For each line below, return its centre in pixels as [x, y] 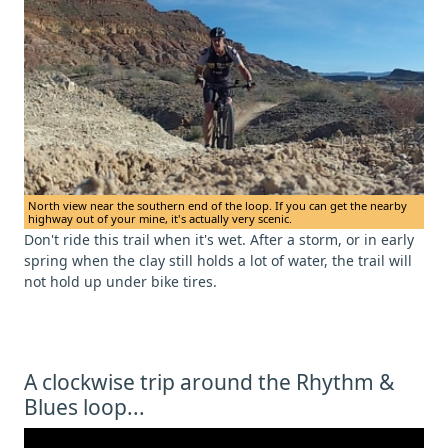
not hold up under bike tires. [120, 281]
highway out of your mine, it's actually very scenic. [160, 218]
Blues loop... [84, 406]
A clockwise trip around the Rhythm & [209, 381]
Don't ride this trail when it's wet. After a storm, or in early [219, 239]
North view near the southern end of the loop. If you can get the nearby [217, 205]
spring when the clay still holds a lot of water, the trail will [218, 260]
